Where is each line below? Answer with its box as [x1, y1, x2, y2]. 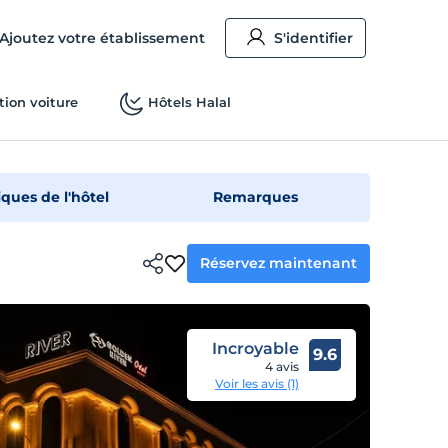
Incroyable [211, 339, 299, 358]
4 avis [264, 359, 299, 374]
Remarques [213, 188, 299, 206]
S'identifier [274, 29, 354, 47]
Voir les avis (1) [214, 376, 299, 391]
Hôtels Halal [147, 94, 231, 110]
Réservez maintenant [200, 253, 358, 272]
